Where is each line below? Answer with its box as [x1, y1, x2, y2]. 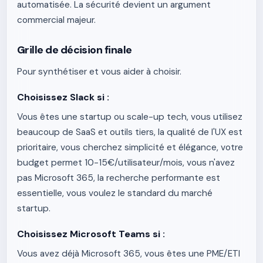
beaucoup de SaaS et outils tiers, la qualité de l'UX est [17, 126, 242, 138]
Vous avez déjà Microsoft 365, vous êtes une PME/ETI [17, 248, 240, 259]
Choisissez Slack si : [17, 91, 109, 103]
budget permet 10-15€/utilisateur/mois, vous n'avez [17, 157, 235, 168]
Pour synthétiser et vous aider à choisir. [17, 66, 181, 77]
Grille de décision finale [17, 43, 132, 57]
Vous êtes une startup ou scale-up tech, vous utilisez [17, 111, 242, 123]
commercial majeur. [17, 14, 96, 26]
